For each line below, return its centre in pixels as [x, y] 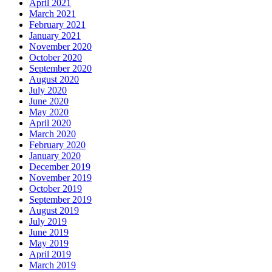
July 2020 [48, 90]
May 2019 [49, 243]
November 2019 [60, 178]
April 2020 [50, 123]
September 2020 [60, 69]
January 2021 [55, 36]
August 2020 [54, 80]
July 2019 [48, 222]
